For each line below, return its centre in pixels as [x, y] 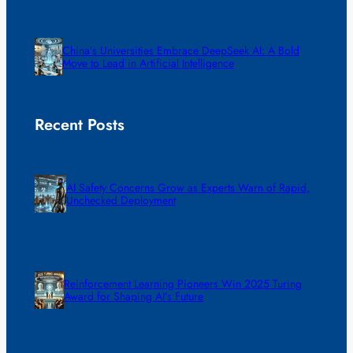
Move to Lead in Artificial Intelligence [148, 63]
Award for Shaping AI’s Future [134, 296]
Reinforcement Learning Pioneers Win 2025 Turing [183, 283]
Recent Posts [79, 125]
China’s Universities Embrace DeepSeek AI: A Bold [180, 50]
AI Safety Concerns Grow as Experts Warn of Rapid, [188, 188]
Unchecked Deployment [121, 201]
